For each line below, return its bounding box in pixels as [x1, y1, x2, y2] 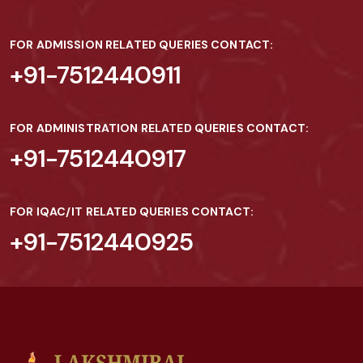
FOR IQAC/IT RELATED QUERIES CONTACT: [10, 203, 254, 219]
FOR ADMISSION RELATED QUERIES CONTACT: [10, 36, 274, 52]
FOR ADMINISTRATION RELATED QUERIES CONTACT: [10, 120, 310, 135]
